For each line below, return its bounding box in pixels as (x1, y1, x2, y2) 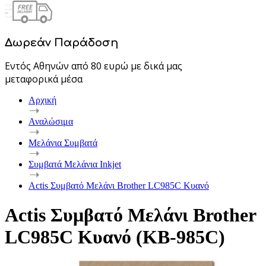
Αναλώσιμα (28, 116, 73, 127)
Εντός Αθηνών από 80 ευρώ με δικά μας (5, 59, 182, 73)
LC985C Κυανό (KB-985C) (5, 226, 225, 248)
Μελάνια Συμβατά (28, 138, 97, 148)
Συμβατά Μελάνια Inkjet (28, 159, 121, 170)
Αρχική (28, 95, 56, 106)
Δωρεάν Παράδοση (5, 36, 118, 49)
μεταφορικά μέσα (5, 72, 83, 86)
